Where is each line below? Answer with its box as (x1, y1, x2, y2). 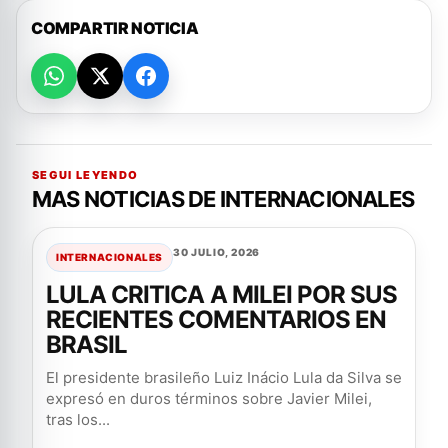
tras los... (46, 410, 110, 430)
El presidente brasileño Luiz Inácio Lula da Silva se (46, 368, 402, 388)
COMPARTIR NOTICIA (31, 18, 199, 39)
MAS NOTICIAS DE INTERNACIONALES (32, 186, 415, 213)
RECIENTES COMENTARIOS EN (46, 305, 386, 335)
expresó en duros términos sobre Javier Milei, (46, 389, 372, 409)
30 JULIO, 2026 (173, 246, 261, 259)
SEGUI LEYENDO (32, 168, 139, 183)
